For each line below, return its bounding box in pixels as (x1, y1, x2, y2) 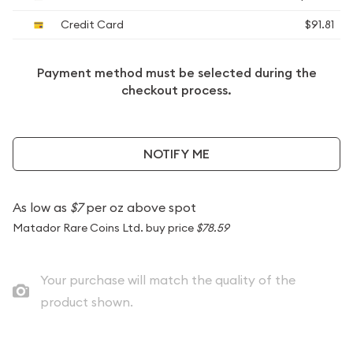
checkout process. (121, 82, 232, 98)
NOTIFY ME (143, 145, 210, 162)
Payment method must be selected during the (36, 65, 317, 81)
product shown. (39, 294, 133, 310)
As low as (13, 199, 70, 215)
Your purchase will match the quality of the (39, 272, 295, 288)
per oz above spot (83, 199, 196, 215)
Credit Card (58, 17, 124, 32)
